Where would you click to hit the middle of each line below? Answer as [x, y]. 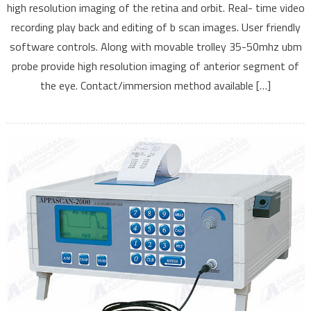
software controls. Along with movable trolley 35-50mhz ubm [155, 47]
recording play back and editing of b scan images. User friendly [155, 27]
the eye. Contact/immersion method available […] [155, 86]
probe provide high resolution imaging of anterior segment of [155, 66]
